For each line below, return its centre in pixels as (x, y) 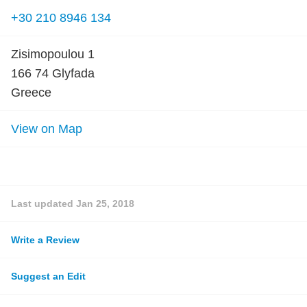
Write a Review (45, 240)
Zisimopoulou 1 (53, 54)
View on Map (47, 129)
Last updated (44, 204)
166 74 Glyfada (53, 73)
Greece (31, 93)
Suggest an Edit (48, 276)
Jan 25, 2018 (105, 204)
